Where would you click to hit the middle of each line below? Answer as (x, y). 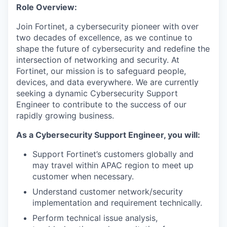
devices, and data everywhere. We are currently (107, 82)
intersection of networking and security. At (98, 60)
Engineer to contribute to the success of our (101, 104)
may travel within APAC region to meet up (113, 165)
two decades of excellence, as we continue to (104, 37)
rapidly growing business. (65, 116)
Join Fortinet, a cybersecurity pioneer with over (107, 26)
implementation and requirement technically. (117, 203)
